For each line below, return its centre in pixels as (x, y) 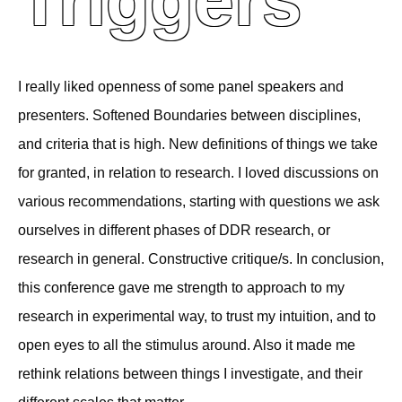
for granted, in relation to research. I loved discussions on (198, 173)
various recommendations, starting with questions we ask (199, 201)
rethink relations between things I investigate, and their (190, 374)
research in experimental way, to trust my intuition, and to (197, 316)
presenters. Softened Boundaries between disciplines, (189, 115)
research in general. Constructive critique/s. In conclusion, (201, 259)
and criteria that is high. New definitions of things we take (198, 144)
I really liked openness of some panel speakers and (181, 87)
